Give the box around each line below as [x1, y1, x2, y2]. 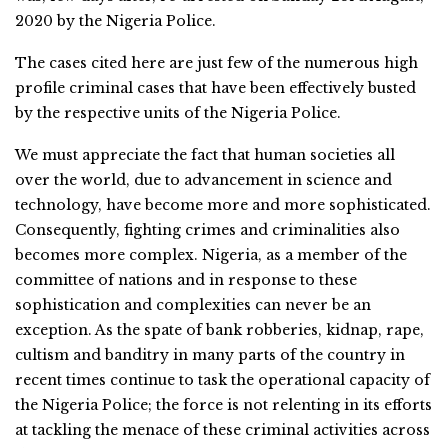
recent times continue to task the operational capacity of [15, 370, 430, 389]
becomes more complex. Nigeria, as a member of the [15, 245, 407, 264]
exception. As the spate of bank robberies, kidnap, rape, [15, 320, 424, 339]
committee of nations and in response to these [15, 270, 357, 289]
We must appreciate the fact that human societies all [15, 145, 395, 164]
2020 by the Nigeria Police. [15, 11, 216, 30]
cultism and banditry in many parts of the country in [15, 345, 405, 364]
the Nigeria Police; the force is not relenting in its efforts [15, 395, 432, 414]
